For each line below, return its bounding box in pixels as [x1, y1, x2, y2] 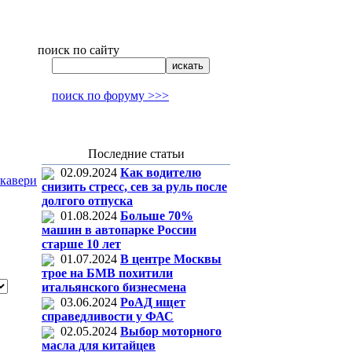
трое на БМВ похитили [42, 266, 173, 280]
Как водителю [120, 166, 201, 179]
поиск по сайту [38, 43, 119, 57]
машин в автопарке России [42, 223, 196, 237]
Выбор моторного [120, 324, 222, 338]
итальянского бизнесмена [42, 280, 186, 295]
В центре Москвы [120, 252, 222, 266]
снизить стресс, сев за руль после [42, 180, 227, 194]
